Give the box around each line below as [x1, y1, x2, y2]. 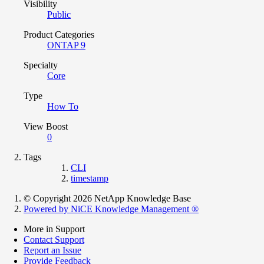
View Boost [24, 121, 68, 131]
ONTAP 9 [47, 39, 85, 50]
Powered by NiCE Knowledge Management [24, 203, 192, 214]
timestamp [71, 173, 108, 183]
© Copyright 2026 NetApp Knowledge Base [24, 193, 191, 203]
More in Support [24, 223, 85, 234]
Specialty [24, 60, 58, 70]
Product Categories [24, 29, 94, 39]
